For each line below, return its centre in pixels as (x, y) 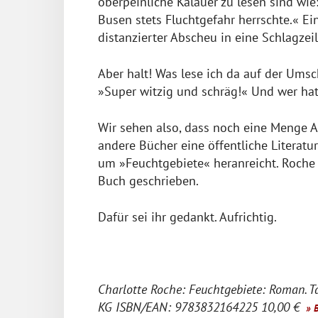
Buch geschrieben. (148, 180)
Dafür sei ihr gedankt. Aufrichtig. (187, 216)
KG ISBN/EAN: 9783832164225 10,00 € (201, 307)
